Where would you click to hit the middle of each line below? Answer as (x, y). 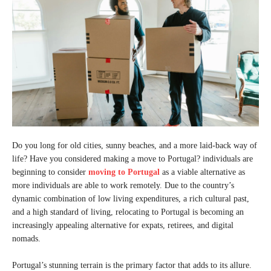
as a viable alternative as (202, 172)
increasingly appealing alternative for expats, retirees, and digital (123, 225)
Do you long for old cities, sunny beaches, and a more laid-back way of (135, 145)
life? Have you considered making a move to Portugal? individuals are (132, 159)
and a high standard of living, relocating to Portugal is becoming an (128, 212)
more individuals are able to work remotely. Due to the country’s (123, 185)
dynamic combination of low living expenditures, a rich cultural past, (131, 199)
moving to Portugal (124, 172)
